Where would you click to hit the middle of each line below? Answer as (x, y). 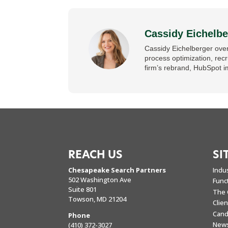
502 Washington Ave (100, 179)
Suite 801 (83, 189)
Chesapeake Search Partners (117, 170)
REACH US (96, 155)
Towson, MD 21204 (97, 199)
